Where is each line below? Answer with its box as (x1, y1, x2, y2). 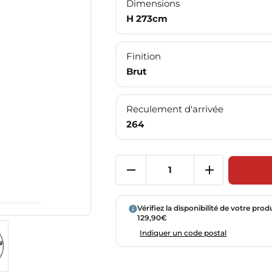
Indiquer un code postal (140, 228, 227, 238)
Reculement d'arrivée (126, 103, 224, 115)
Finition (126, 50, 161, 62)
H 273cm (126, 13, 168, 24)
